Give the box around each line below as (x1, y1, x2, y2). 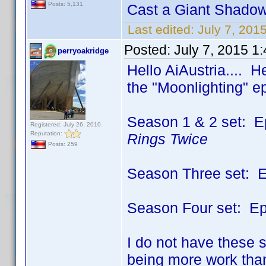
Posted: (124, 42, 174, 58)
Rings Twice (127, 131, 208, 147)
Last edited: (124, 23, 198, 36)
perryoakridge (58, 46, 109, 55)
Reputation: (30, 129, 64, 137)
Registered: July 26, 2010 (30, 121, 101, 128)
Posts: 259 (46, 141, 78, 148)
